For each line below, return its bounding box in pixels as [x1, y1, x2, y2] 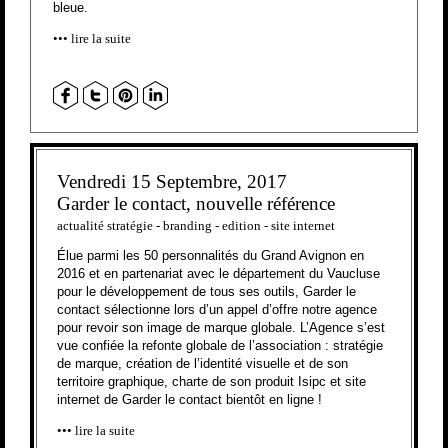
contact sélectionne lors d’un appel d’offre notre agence [57, 302, 377, 318]
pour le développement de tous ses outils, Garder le [57, 284, 356, 300]
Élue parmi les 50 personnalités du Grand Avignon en [57, 248, 364, 264]
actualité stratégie [57, 218, 153, 234]
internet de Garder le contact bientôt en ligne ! [57, 392, 322, 408]
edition [222, 218, 261, 234]
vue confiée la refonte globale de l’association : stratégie [57, 338, 383, 354]
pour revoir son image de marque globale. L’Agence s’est [57, 320, 385, 336]
